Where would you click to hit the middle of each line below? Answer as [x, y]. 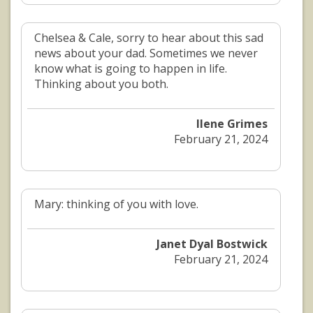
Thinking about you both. [101, 84]
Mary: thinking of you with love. [116, 204]
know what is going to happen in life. [131, 69]
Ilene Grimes [232, 124]
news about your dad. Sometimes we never [146, 53]
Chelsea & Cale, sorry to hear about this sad [149, 38]
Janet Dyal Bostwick [212, 244]
